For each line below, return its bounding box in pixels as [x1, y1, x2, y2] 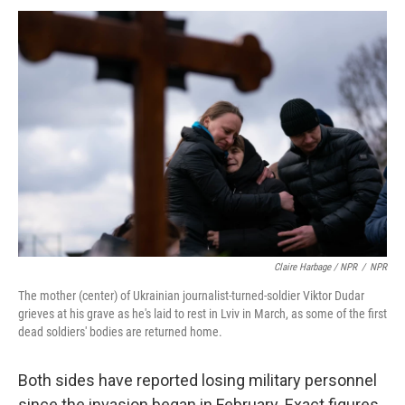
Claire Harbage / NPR [274, 261, 357, 273]
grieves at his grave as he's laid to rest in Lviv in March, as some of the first [18, 306, 387, 321]
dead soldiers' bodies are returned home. [18, 325, 222, 339]
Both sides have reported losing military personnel [18, 371, 377, 390]
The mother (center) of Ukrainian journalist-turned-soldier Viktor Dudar [18, 288, 364, 303]
